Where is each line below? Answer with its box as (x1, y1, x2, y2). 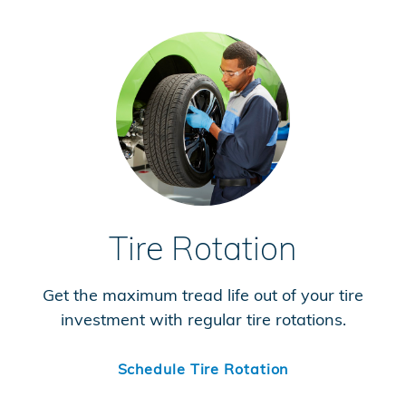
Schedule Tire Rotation (117, 360, 289, 379)
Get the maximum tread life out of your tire (43, 284, 363, 305)
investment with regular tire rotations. (60, 308, 346, 330)
